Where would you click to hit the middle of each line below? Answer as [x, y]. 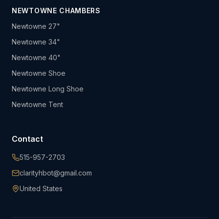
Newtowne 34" [36, 42]
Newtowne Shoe [39, 73]
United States [41, 188]
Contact [27, 139]
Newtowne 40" [36, 57]
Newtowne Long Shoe [48, 89]
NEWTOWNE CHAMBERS [56, 11]
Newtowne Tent [37, 104]
